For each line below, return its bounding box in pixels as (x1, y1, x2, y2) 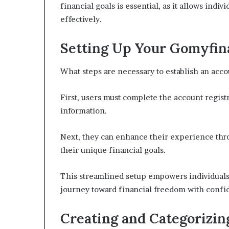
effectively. (60, 14, 102, 25)
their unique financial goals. (60, 145, 166, 155)
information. (60, 105, 107, 116)
